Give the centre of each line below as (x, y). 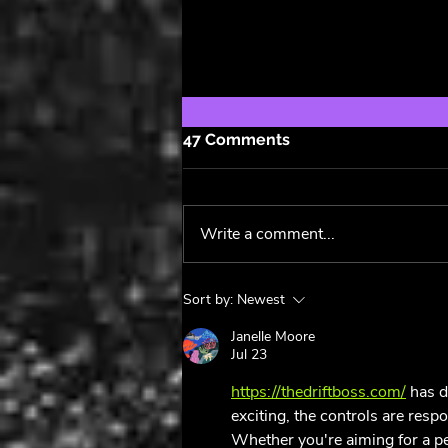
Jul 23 (249, 355)
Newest (261, 300)
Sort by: (208, 300)
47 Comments (236, 140)
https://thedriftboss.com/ (318, 392)
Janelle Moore (273, 337)
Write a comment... (267, 234)
